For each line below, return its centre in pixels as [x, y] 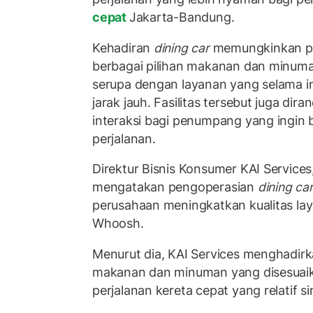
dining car [181, 48]
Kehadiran [123, 48]
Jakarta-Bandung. [182, 17]
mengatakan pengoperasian [175, 187]
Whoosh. [118, 224]
